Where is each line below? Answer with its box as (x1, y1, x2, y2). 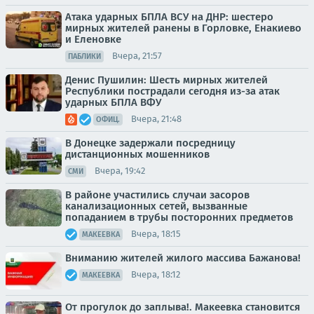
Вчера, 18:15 (131, 228, 181, 239)
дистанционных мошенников (65, 147, 210, 161)
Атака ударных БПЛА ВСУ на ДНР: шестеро (65, 10, 273, 23)
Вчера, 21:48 (131, 114, 182, 124)
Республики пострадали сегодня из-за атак (65, 84, 280, 97)
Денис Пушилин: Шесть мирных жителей (65, 73, 268, 86)
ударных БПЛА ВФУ (65, 95, 161, 109)
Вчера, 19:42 (95, 165, 145, 176)
